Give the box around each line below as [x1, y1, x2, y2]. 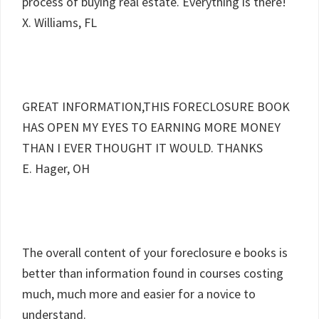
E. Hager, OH [22, 160, 90, 177]
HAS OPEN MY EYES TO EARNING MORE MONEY [22, 119, 281, 135]
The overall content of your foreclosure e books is [22, 244, 288, 261]
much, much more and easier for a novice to [22, 286, 256, 302]
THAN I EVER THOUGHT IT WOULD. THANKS [22, 140, 263, 156]
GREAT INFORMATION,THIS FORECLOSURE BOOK [22, 98, 290, 115]
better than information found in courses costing [22, 265, 283, 281]
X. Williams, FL [22, 14, 97, 31]
